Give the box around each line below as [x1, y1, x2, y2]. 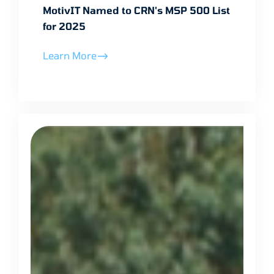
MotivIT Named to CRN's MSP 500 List [43, 4, 230, 16]
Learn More [43, 49, 97, 61]
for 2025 [43, 20, 86, 32]
